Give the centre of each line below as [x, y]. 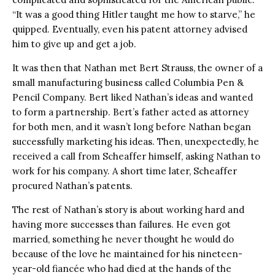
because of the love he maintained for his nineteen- [127, 254]
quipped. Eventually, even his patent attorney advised [130, 29]
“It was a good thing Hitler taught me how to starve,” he [134, 14]
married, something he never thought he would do [123, 239]
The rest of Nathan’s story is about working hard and [128, 209]
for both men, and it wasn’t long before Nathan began [132, 126]
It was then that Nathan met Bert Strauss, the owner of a [137, 68]
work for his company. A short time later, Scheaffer [125, 171]
